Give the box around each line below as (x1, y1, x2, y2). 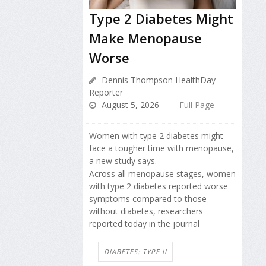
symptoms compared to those (89, 192, 207, 204)
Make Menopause (89, 28, 202, 47)
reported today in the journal (89, 217, 199, 229)
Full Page (179, 99, 214, 110)
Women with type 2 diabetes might (89, 129, 223, 141)
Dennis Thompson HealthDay (99, 74, 216, 85)
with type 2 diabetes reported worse (89, 180, 228, 192)
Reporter (89, 86, 123, 98)
